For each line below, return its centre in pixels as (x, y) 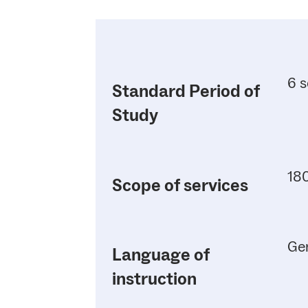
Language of (161, 255)
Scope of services (180, 185)
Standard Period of (186, 92)
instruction (154, 279)
